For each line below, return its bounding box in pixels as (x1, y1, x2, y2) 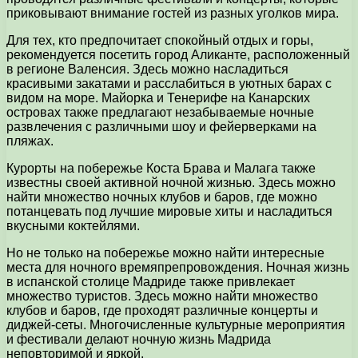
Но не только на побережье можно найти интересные (6, 246, 324, 261)
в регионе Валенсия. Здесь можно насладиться (6, 62, 288, 77)
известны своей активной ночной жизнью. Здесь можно (6, 176, 336, 190)
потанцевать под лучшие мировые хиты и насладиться (6, 205, 332, 219)
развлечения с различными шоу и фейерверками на (6, 120, 316, 134)
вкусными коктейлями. (6, 219, 140, 233)
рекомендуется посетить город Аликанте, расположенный (6, 48, 350, 62)
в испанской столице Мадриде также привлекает (6, 275, 295, 289)
